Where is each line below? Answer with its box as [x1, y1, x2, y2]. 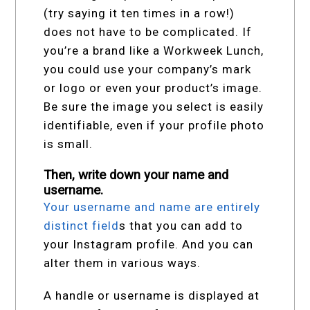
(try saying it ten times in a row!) [44, 6, 235, 21]
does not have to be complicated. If [44, 25, 253, 39]
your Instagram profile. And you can [44, 237, 254, 252]
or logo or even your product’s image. [44, 81, 263, 95]
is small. [44, 137, 93, 152]
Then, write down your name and [44, 167, 229, 183]
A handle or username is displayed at [44, 289, 260, 303]
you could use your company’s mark [44, 62, 252, 77]
